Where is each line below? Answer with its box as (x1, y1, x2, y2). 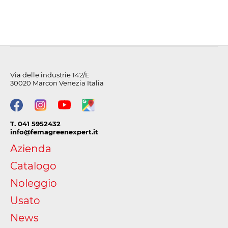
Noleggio (10, 177, 57, 189)
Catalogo (10, 159, 56, 172)
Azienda (10, 142, 51, 155)
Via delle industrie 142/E (10, 70, 90, 79)
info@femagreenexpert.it (10, 127, 98, 136)
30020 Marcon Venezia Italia (10, 78, 104, 87)
